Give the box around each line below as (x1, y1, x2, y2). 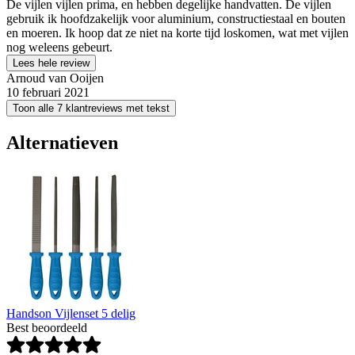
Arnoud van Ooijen (6, 71, 104, 85)
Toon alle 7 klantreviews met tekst (13, 101, 170, 114)
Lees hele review (13, 56, 90, 69)
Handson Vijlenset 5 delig (6, 307, 136, 321)
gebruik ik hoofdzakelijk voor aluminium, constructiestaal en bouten (6, 11, 345, 25)
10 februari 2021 (6, 85, 90, 99)
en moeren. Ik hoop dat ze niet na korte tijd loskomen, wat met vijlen (6, 25, 349, 40)
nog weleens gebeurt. (6, 40, 113, 54)
